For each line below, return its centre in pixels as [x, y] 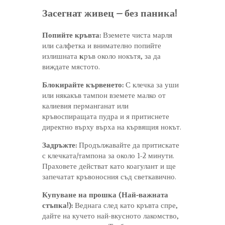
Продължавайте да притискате [128, 145]
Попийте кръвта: [72, 35]
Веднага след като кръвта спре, [125, 205]
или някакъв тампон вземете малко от [104, 95]
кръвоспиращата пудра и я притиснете [106, 116]
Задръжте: [60, 145]
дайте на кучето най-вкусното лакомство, [110, 216]
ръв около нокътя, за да [122, 56]
